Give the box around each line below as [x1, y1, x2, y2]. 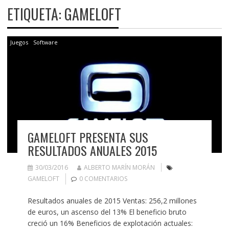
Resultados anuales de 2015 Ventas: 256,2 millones [27, 195, 197, 205]
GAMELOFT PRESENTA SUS [27, 127, 148, 146]
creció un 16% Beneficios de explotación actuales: [27, 218, 193, 228]
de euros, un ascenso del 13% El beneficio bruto [27, 207, 187, 217]
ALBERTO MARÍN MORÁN [83, 163, 155, 172]
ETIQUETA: [7, 3, 64, 25]
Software [33, 38, 58, 46]
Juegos [10, 38, 28, 46]
